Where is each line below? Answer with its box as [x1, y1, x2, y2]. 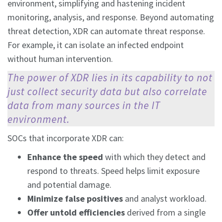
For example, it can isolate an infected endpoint [7, 39, 184, 51]
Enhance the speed [27, 151, 103, 163]
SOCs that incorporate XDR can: [7, 132, 124, 144]
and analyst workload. [123, 193, 207, 205]
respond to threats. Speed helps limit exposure [27, 165, 200, 177]
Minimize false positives [27, 193, 123, 205]
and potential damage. [27, 179, 111, 191]
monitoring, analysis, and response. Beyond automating [7, 11, 214, 23]
